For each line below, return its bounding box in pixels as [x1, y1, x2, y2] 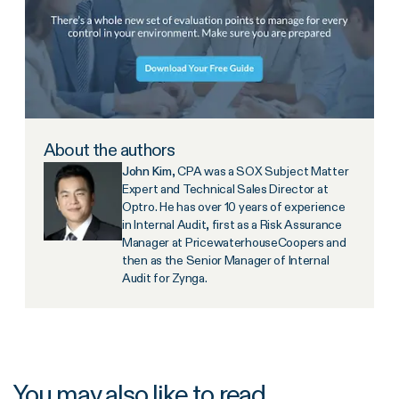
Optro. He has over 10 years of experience [122, 199, 346, 216]
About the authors [44, 139, 175, 161]
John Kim [122, 163, 172, 180]
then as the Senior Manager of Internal [122, 252, 330, 269]
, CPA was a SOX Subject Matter [171, 163, 349, 180]
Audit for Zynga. [122, 270, 208, 287]
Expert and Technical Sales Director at [122, 181, 329, 198]
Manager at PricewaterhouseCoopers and [122, 234, 346, 251]
